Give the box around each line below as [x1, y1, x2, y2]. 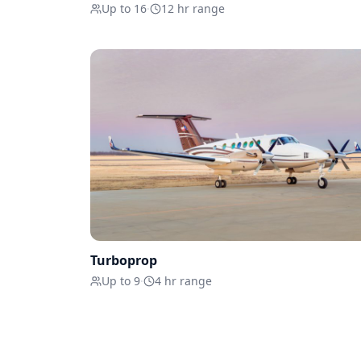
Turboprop [90, 251, 157, 270]
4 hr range [155, 273, 212, 289]
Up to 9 [102, 273, 140, 289]
